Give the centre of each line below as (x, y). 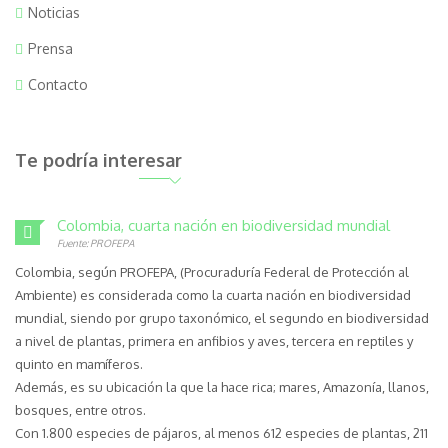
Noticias (54, 12)
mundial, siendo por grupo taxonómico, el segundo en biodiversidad (222, 318)
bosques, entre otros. (80, 410)
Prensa (50, 48)
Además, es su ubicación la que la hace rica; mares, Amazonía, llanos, (222, 387)
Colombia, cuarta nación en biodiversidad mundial (223, 225)
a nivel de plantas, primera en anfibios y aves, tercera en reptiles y (214, 341)
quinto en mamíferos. (79, 364)
